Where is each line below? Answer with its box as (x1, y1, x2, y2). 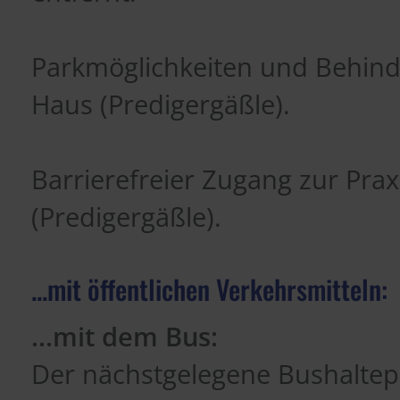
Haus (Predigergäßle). (31, 87, 290, 121)
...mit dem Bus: (31, 320, 218, 354)
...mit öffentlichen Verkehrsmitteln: (31, 269, 387, 309)
